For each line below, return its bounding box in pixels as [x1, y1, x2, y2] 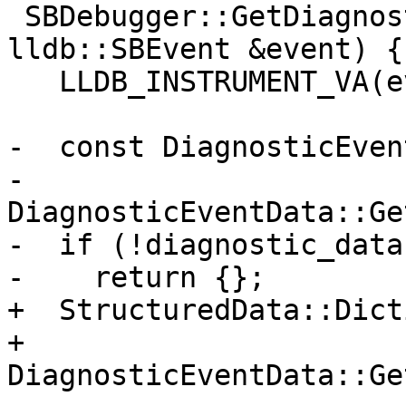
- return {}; [7, 261, 266, 295]
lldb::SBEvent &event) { [7, 33, 403, 66]
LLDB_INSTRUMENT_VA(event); [7, 65, 59, 99]
